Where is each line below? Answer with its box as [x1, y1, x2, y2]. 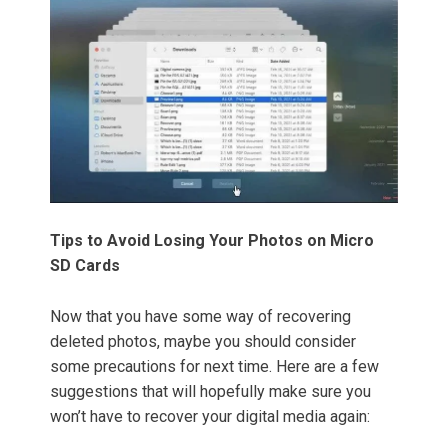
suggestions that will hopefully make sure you [50, 382, 371, 402]
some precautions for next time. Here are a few [50, 357, 379, 377]
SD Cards [50, 256, 128, 276]
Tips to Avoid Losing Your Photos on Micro [50, 231, 374, 251]
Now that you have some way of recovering [50, 307, 351, 327]
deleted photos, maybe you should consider [50, 332, 356, 352]
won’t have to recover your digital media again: [50, 407, 370, 427]
